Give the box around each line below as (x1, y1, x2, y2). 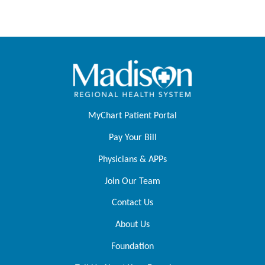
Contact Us (112, 198, 153, 208)
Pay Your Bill (108, 132, 157, 143)
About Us (115, 220, 150, 230)
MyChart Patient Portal (88, 111, 177, 121)
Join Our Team (105, 176, 160, 186)
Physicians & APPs (98, 154, 167, 164)
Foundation (111, 241, 154, 251)
